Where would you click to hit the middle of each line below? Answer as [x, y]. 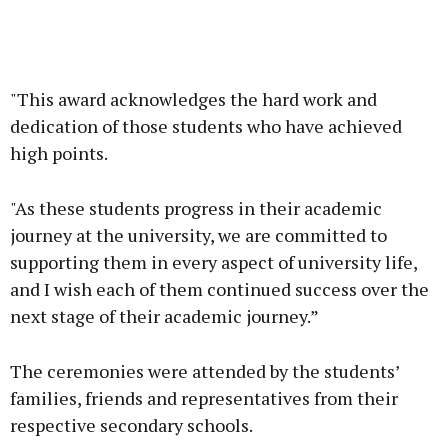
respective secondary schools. [131, 424]
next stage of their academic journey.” [164, 315]
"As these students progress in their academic [196, 207]
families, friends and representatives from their [204, 397]
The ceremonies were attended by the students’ [204, 370]
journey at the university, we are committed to [198, 234]
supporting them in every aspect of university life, [213, 261]
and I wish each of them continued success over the [219, 288]
